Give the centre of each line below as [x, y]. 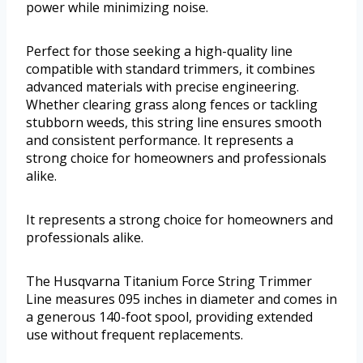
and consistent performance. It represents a [160, 141]
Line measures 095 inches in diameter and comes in [181, 299]
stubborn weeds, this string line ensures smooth [174, 123]
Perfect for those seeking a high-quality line [159, 51]
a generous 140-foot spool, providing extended [169, 317]
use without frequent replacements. [135, 335]
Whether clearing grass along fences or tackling [172, 105]
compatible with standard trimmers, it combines [171, 69]
